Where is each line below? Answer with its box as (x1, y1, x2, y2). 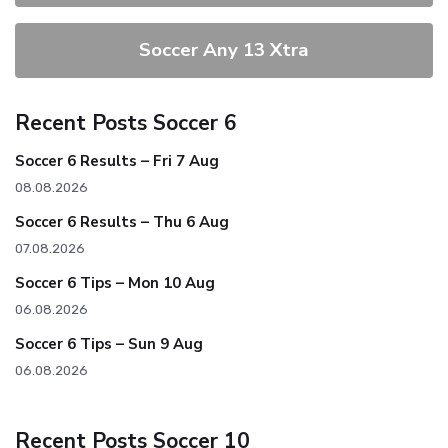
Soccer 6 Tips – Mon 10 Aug (15, 273, 215, 294)
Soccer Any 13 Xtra (139, 37, 309, 64)
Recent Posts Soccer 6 (15, 109, 237, 138)
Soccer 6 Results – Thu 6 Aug (15, 212, 229, 233)
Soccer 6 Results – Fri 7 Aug (15, 151, 219, 172)
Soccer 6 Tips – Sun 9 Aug (15, 334, 203, 355)
